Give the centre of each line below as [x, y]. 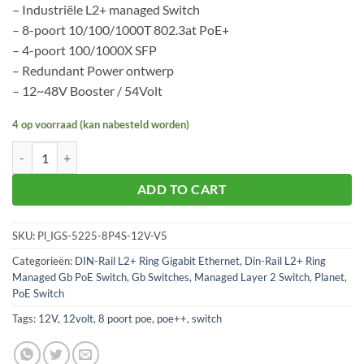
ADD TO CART [182, 190]
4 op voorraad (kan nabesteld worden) [101, 125]
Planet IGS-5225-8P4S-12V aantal [97, 149]
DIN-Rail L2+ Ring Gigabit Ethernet [157, 260]
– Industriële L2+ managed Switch [106, 10]
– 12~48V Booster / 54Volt [87, 91]
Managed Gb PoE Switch [69, 277]
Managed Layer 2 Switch [252, 277]
